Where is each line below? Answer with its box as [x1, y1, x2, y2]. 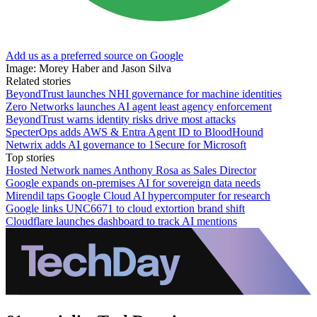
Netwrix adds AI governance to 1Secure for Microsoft [6, 138, 246, 151]
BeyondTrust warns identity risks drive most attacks [6, 113, 236, 125]
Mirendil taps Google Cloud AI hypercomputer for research [6, 189, 270, 202]
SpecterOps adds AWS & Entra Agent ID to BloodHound [6, 125, 263, 138]
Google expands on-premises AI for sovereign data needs [6, 176, 260, 189]
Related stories [6, 74, 71, 87]
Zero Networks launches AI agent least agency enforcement [6, 100, 272, 113]
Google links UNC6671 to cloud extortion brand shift [6, 202, 245, 214]
